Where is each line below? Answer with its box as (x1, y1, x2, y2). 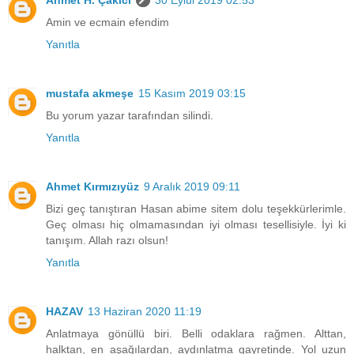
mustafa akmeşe (46, 87, 134, 100)
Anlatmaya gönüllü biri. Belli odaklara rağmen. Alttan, (46, 327, 346, 341)
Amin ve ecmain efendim (46, 16, 169, 29)
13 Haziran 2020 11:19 (88, 305, 201, 318)
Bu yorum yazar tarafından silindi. (46, 109, 213, 122)
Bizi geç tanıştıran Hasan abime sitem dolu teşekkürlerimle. (46, 202, 346, 216)
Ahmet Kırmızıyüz (46, 180, 139, 194)
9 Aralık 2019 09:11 (144, 180, 240, 194)
